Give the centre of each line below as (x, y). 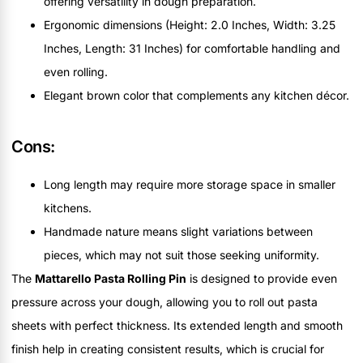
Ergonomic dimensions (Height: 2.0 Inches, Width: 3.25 (190, 24)
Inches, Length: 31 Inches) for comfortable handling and (192, 48)
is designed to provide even (262, 278)
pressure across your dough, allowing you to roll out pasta (164, 301)
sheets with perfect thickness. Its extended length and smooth (177, 325)
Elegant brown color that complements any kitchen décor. (196, 95)
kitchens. (68, 207)
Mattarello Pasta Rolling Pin (111, 278)
